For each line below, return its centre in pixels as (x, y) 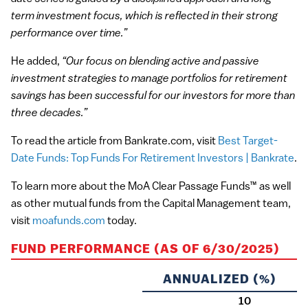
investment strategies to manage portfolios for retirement (149, 79)
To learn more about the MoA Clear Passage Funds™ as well (151, 187)
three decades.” (49, 113)
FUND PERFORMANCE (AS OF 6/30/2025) (145, 250)
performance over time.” (69, 33)
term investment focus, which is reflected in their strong (144, 16)
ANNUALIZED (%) (220, 280)
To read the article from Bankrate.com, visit (114, 141)
